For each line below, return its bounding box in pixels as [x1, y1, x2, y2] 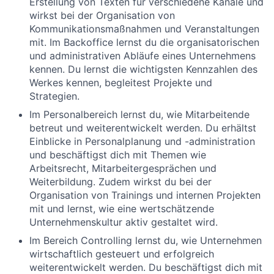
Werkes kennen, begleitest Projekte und [29, 76, 212, 89]
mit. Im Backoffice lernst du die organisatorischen [29, 36, 259, 48]
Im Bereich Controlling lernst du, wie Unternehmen [29, 234, 262, 246]
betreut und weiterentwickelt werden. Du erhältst [29, 122, 256, 134]
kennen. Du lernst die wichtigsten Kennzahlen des [29, 63, 257, 75]
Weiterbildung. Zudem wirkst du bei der [29, 176, 212, 188]
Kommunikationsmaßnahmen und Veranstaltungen [29, 23, 259, 35]
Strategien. [29, 90, 80, 102]
